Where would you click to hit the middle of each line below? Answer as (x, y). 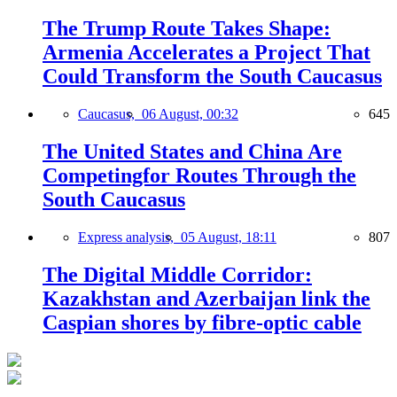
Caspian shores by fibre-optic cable (202, 322)
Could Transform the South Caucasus (212, 77)
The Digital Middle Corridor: (177, 274)
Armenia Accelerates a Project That (206, 53)
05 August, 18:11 (229, 237)
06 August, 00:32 (190, 114)
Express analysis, (129, 237)
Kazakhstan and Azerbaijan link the (206, 298)
